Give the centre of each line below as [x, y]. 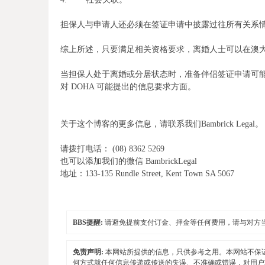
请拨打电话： [85, 148]
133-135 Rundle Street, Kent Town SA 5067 [160, 173]
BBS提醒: [89, 222]
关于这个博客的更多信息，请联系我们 [131, 124]
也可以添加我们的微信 [103, 161]
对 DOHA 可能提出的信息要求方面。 [128, 86]
